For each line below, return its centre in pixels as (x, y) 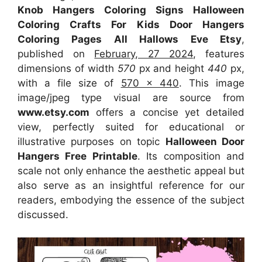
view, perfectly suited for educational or (131, 127)
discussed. (43, 215)
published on (56, 54)
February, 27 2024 (144, 54)
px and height (172, 69)
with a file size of (69, 83)
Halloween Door (205, 142)
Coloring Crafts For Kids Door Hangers (131, 25)
